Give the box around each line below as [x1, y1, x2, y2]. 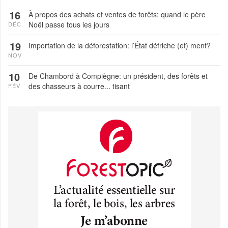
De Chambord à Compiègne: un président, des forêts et [28, 71, 208, 81]
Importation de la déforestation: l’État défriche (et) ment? [28, 40, 211, 51]
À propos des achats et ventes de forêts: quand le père [28, 9, 206, 20]
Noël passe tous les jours [28, 19, 109, 30]
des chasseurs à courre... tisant [28, 81, 130, 92]
